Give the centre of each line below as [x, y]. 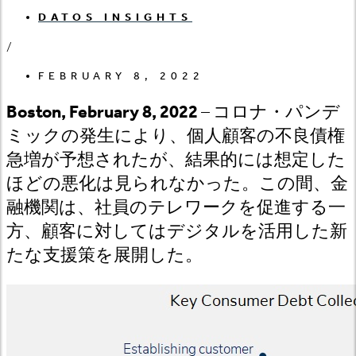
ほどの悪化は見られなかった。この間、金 [177, 183]
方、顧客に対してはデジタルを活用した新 [177, 231]
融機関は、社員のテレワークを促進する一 [176, 207]
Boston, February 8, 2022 [102, 112]
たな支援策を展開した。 [104, 255]
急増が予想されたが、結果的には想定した [176, 159]
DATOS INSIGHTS [115, 17]
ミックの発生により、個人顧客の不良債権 [176, 135]
